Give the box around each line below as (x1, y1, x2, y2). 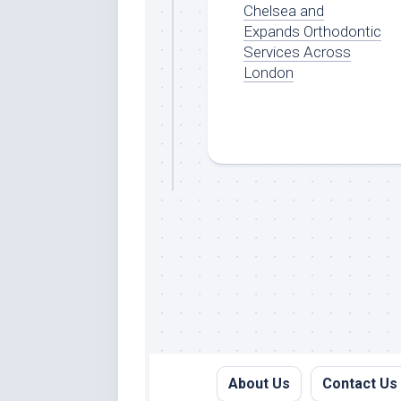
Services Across (243, 42, 351, 61)
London (243, 63, 294, 81)
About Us (227, 374, 290, 392)
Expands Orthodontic (243, 21, 381, 40)
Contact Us (321, 374, 397, 392)
